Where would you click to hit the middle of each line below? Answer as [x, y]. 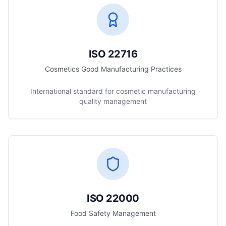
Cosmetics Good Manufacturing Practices [113, 69]
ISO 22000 [113, 198]
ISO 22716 [113, 54]
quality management [113, 101]
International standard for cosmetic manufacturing [113, 91]
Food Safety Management [113, 213]
